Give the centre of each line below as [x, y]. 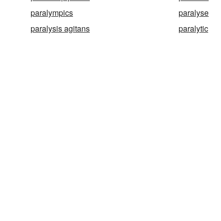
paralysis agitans [60, 28]
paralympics [52, 13]
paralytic [193, 28]
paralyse [194, 13]
